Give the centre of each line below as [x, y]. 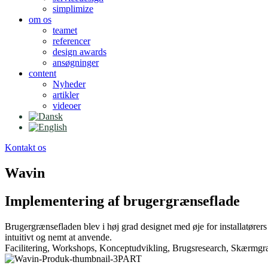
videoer [67, 106]
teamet [65, 30]
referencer [71, 41]
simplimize [73, 9]
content [42, 73]
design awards [80, 52]
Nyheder [69, 84]
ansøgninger [76, 63]
